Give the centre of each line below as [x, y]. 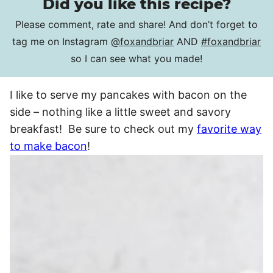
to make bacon [48, 146]
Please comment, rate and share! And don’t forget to [136, 24]
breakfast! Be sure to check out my [103, 129]
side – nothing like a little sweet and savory [120, 112]
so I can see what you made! [136, 58]
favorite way [229, 129]
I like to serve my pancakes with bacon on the [128, 94]
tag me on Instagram [62, 41]
